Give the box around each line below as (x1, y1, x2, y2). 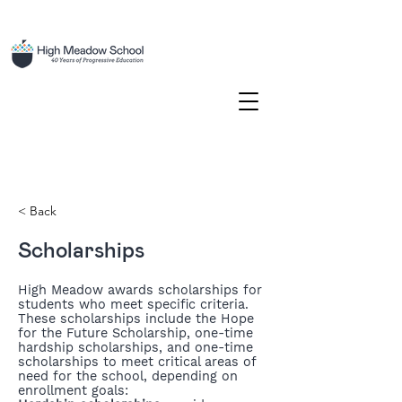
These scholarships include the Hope (18, 311, 254, 326)
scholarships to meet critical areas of (18, 354, 256, 369)
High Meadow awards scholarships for (18, 283, 262, 297)
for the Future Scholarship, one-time (18, 326, 253, 340)
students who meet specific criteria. (18, 297, 249, 311)
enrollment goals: (18, 383, 128, 398)
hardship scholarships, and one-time (18, 340, 253, 354)
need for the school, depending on (18, 369, 238, 383)
